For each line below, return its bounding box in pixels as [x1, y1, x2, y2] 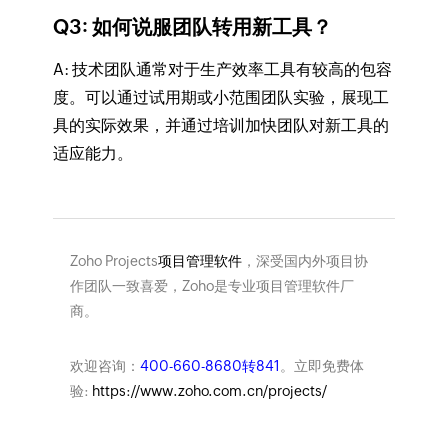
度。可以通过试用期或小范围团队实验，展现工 [52, 87, 389, 107]
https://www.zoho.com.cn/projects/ [91, 382, 327, 399]
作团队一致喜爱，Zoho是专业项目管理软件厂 [69, 277, 354, 294]
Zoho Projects [69, 252, 158, 269]
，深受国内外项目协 [241, 252, 368, 269]
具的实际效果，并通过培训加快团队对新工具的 [52, 115, 389, 135]
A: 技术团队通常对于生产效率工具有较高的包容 [52, 59, 392, 79]
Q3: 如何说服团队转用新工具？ [52, 14, 332, 38]
